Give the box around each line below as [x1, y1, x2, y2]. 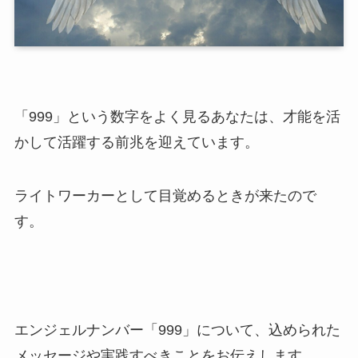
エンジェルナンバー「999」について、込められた [14, 322, 340, 339]
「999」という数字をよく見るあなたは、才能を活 [14, 108, 340, 125]
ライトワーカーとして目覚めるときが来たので [14, 188, 316, 205]
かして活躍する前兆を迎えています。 [14, 133, 259, 150]
